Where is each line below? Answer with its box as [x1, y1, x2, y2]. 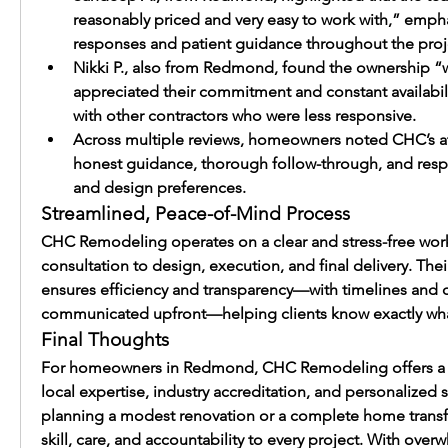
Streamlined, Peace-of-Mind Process [41, 202, 350, 225]
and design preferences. [73, 178, 246, 197]
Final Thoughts [41, 328, 169, 351]
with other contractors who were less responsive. [73, 106, 416, 125]
